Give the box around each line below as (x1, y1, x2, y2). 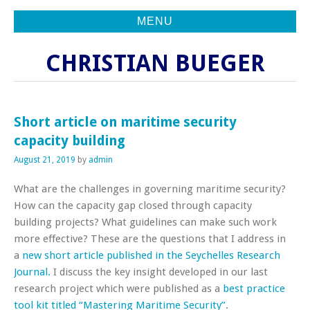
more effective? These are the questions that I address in (14, 232, 286, 245)
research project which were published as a (14, 282, 223, 295)
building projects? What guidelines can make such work (14, 216, 277, 228)
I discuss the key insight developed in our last (51, 266, 268, 278)
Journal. (14, 266, 51, 278)
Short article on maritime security (14, 114, 237, 130)
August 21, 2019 (14, 155, 75, 165)
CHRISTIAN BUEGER (45, 50, 265, 77)
